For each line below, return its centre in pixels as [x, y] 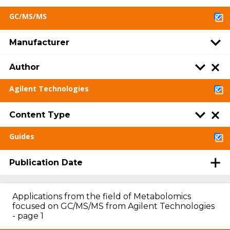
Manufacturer [39, 42]
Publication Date [46, 162]
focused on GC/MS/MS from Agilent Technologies [113, 206]
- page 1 [28, 216]
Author [24, 67]
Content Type [40, 114]
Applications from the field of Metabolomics [102, 196]
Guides [22, 136]
